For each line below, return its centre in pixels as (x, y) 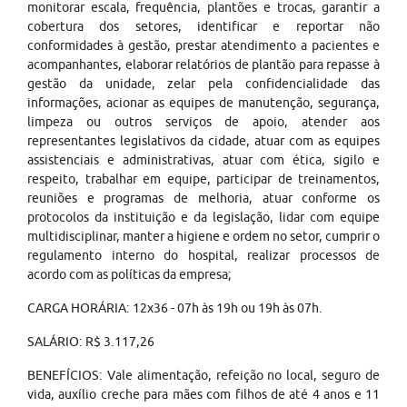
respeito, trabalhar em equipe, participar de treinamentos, (203, 179)
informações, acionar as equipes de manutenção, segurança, (203, 103)
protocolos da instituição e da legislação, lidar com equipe (203, 217)
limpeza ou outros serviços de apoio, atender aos (203, 122)
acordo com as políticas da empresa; (129, 274)
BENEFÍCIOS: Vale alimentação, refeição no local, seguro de (203, 375)
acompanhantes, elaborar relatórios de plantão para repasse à (203, 65)
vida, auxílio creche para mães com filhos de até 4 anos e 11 (203, 394)
